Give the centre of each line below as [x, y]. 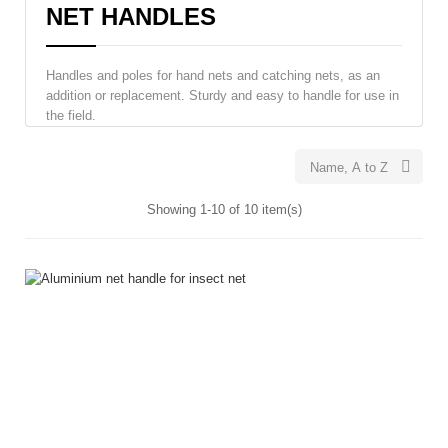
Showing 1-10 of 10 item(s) [224, 209]
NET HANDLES [131, 16]
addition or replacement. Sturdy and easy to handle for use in [222, 95]
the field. [71, 115]
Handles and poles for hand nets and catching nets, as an [213, 75]
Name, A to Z [349, 167]
